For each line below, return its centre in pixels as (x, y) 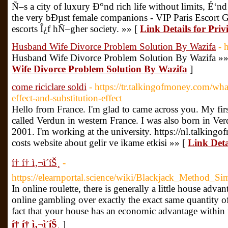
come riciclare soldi (49, 87)
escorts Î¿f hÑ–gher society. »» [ (76, 29)
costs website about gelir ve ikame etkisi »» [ (100, 143)
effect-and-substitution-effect (67, 98)
